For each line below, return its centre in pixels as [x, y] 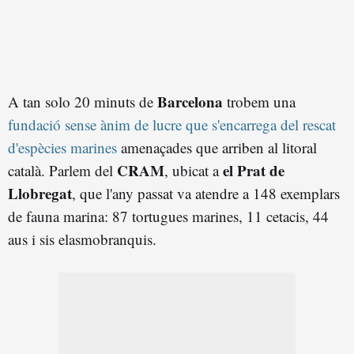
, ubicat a [194, 170]
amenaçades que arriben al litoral [217, 147]
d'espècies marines [62, 147]
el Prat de [254, 170]
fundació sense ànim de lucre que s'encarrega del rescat [172, 124]
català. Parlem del [62, 170]
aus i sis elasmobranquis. [82, 239]
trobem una [259, 101]
